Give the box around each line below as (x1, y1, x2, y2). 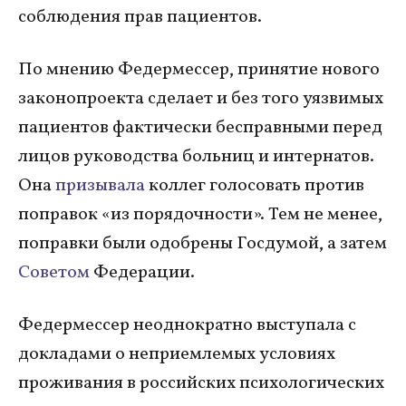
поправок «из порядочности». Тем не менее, (18, 201, 382, 227)
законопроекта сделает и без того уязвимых (18, 85, 383, 111)
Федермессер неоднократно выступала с (18, 312, 356, 338)
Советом (18, 259, 93, 285)
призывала (55, 172, 149, 198)
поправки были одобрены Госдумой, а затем (18, 230, 387, 256)
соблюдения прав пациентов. (18, 4, 262, 30)
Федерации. (93, 259, 195, 285)
